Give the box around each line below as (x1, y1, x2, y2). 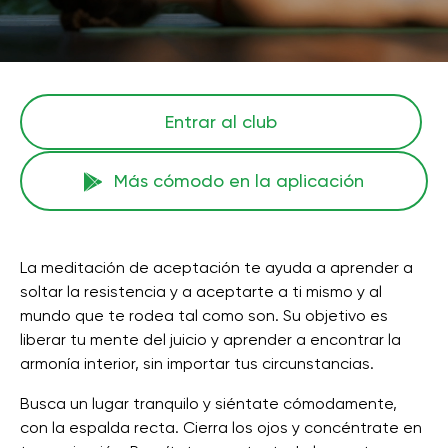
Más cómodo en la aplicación (114, 170, 364, 191)
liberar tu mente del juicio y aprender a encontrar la (20, 330, 401, 349)
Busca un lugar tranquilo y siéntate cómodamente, (20, 394, 397, 413)
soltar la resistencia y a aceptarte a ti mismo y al (20, 282, 382, 301)
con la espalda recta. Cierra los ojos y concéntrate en (20, 418, 422, 437)
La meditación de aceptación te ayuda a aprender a (20, 258, 413, 277)
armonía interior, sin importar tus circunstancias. (20, 354, 374, 373)
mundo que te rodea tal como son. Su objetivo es (20, 306, 388, 325)
